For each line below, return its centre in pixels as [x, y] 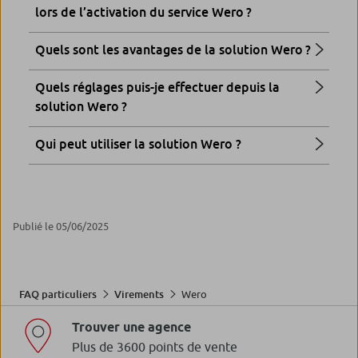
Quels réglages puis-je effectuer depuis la [157, 88]
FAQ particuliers [58, 294]
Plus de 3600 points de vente [155, 347]
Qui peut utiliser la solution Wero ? [138, 144]
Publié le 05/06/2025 [61, 227]
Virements [139, 294]
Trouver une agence [131, 328]
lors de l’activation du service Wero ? [143, 12]
